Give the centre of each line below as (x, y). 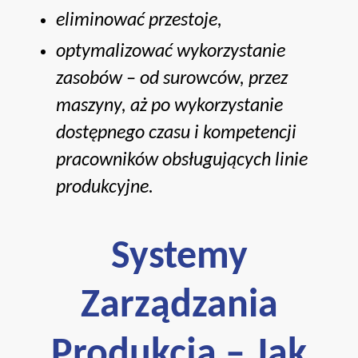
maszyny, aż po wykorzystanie (169, 106)
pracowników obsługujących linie (182, 160)
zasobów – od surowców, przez (172, 79)
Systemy (179, 257)
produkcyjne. (105, 187)
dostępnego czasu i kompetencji (176, 133)
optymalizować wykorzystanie (171, 52)
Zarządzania (179, 306)
